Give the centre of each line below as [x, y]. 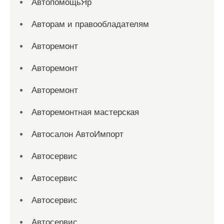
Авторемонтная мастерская [85, 112]
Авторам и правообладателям [90, 24]
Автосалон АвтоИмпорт [77, 134]
